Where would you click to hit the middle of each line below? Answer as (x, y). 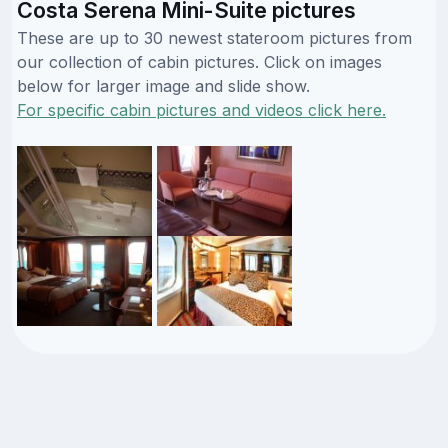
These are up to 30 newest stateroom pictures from (214, 37)
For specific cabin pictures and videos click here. (201, 109)
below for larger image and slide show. (163, 85)
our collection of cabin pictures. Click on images (199, 61)
